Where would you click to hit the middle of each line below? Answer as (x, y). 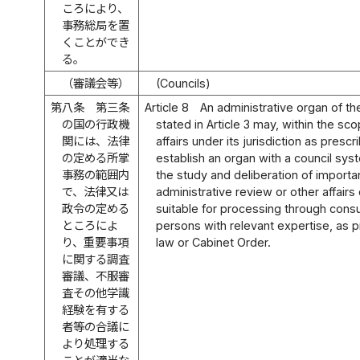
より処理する (96, 343)
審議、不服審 (96, 276)
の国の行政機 (96, 124)
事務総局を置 (96, 25)
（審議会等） (96, 83)
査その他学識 (96, 292)
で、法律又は (96, 191)
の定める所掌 (96, 157)
